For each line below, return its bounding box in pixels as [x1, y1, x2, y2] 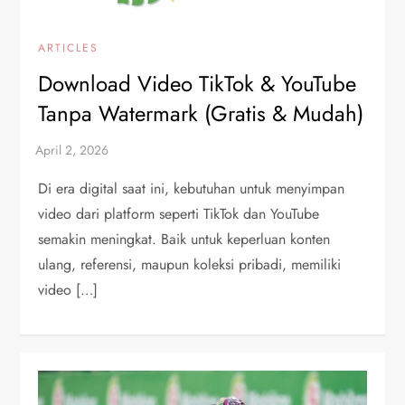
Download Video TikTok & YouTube [38, 68, 357, 100]
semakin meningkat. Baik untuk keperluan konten [38, 229, 331, 250]
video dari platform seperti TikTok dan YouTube [38, 203, 320, 225]
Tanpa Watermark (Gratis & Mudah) [38, 98, 364, 130]
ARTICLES [38, 40, 99, 57]
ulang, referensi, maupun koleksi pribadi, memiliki [38, 254, 342, 276]
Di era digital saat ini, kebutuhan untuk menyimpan [38, 178, 345, 200]
